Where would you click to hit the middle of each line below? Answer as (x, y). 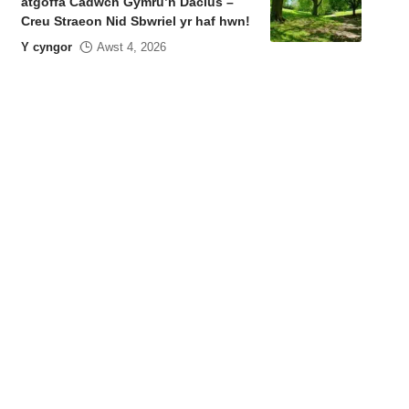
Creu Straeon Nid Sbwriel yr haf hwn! (137, 21)
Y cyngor (46, 47)
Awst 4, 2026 (131, 47)
